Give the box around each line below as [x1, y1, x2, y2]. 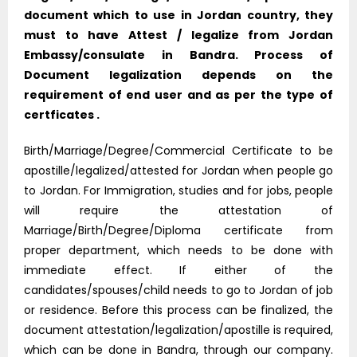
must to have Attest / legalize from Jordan [24, 27, 333, 44]
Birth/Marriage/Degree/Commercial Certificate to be [24, 143, 333, 159]
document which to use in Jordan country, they [24, 7, 333, 24]
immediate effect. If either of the [24, 262, 333, 279]
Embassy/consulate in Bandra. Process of [24, 47, 333, 64]
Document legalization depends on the [24, 67, 333, 84]
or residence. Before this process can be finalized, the [24, 302, 333, 319]
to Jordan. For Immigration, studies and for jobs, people [24, 182, 333, 199]
